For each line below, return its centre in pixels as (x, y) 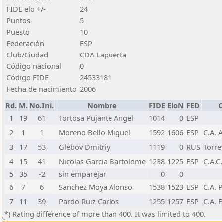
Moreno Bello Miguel (95, 132)
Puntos (18, 20)
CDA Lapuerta (103, 55)
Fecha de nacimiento (42, 89)
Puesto (18, 32)
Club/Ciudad (27, 55)
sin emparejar (83, 174)
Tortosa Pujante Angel (96, 118)
